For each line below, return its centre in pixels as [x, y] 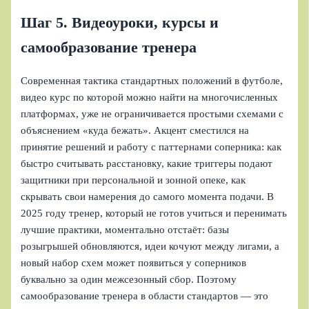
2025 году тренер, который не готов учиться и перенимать [154, 213]
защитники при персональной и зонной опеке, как [133, 180]
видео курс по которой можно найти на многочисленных [150, 98]
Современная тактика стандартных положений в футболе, [152, 81]
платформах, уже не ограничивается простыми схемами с [152, 114]
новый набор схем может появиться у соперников [134, 263]
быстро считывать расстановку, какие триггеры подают [147, 164]
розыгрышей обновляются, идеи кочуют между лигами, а [150, 247]
